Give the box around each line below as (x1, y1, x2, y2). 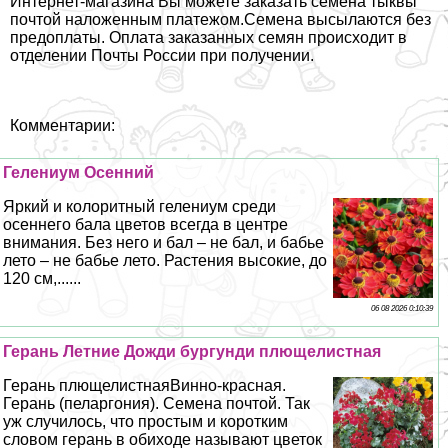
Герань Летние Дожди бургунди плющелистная (3, 343, 382, 361)
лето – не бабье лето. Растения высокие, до (3, 252, 328, 270)
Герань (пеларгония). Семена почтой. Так (3, 395, 311, 413)
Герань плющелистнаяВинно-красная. (3, 377, 287, 395)
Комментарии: (10, 117, 115, 135)
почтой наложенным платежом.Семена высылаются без (10, 11, 431, 29)
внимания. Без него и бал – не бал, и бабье (3, 234, 325, 252)
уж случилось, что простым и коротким (3, 413, 289, 431)
